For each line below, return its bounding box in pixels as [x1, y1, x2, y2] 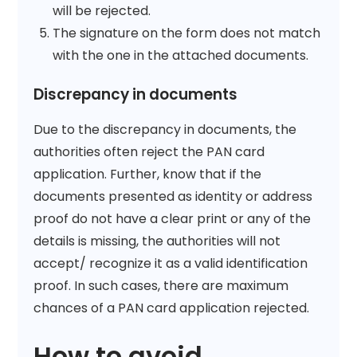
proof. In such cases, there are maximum [33, 276, 289, 295]
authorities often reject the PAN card [33, 142, 265, 161]
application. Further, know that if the [33, 164, 262, 183]
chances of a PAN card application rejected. [33, 298, 310, 317]
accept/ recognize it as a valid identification [33, 253, 308, 273]
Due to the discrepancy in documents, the [33, 120, 297, 139]
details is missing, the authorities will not [33, 231, 281, 250]
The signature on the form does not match [53, 23, 321, 42]
